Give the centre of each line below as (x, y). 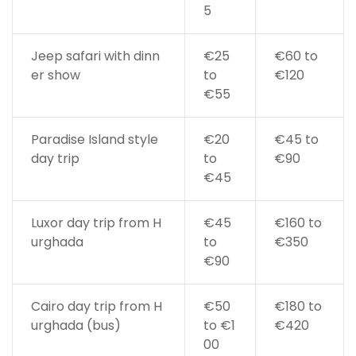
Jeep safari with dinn (95, 56)
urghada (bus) (75, 326)
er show (55, 75)
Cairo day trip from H (96, 307)
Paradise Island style (94, 140)
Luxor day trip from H (96, 223)
